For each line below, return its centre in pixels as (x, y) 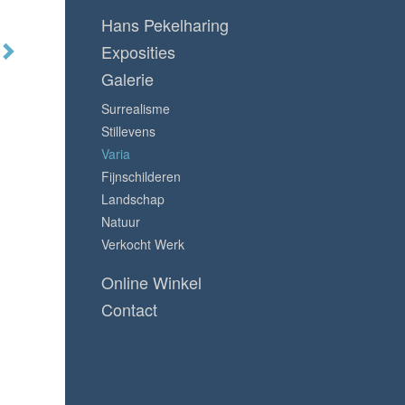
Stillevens (128, 131)
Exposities (138, 51)
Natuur (121, 221)
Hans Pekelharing (165, 24)
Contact (129, 309)
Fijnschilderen (141, 176)
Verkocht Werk (143, 244)
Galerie (127, 78)
